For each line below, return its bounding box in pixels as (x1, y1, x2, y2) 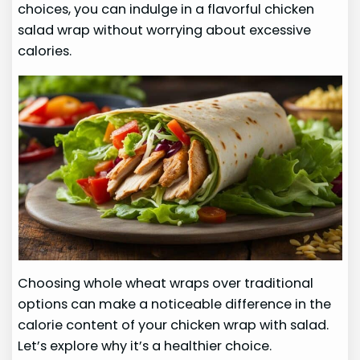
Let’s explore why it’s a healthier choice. (18, 336, 272, 355)
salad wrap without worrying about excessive (18, 21, 312, 40)
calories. (18, 42, 72, 61)
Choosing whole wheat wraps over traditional (18, 273, 314, 292)
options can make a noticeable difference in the (18, 294, 332, 313)
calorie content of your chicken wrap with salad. (18, 315, 329, 334)
